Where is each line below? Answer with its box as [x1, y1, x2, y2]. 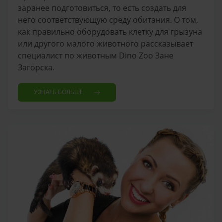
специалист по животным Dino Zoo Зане [18, 50, 173, 61]
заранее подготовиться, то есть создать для [18, 2, 186, 13]
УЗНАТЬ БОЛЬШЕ [34, 89, 84, 96]
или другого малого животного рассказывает [18, 38, 193, 49]
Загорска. [18, 61, 55, 73]
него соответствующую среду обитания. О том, [18, 14, 198, 25]
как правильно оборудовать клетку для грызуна [18, 26, 202, 37]
